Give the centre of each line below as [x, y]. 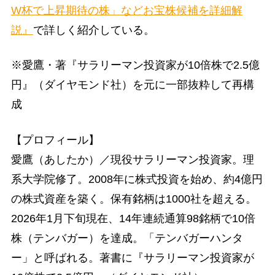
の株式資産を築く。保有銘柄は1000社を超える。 [134, 199]
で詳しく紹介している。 [94, 30]
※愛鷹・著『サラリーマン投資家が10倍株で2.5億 [135, 65]
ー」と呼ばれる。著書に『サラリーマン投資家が [132, 258]
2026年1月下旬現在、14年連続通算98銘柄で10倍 [133, 218]
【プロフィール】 [55, 140]
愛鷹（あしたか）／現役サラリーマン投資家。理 [132, 159]
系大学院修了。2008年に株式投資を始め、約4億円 [137, 179]
